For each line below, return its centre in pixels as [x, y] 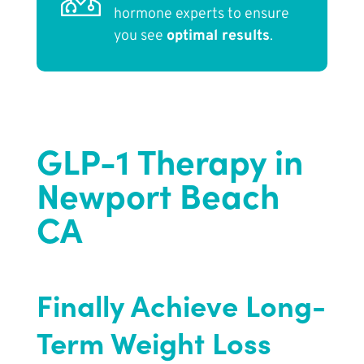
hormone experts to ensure [201, 15]
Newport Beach [158, 194]
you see [140, 37]
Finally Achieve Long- [181, 305]
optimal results [218, 37]
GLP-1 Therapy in [169, 160]
